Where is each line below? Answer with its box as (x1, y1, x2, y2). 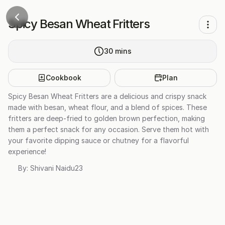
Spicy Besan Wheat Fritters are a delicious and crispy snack (8, 92, 206, 100)
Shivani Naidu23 (30, 164, 83, 172)
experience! (8, 147, 46, 156)
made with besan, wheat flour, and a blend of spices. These (8, 103, 207, 111)
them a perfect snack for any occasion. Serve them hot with (8, 125, 209, 134)
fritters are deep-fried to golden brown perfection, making (8, 114, 205, 123)
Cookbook (45, 73, 81, 82)
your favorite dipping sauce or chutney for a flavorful (8, 136, 189, 145)
